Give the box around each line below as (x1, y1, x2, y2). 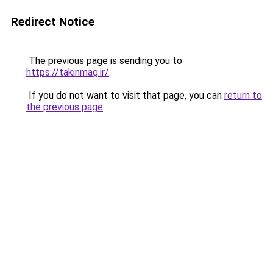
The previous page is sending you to (26, 55, 182, 66)
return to (224, 90, 262, 101)
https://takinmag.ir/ (26, 66, 109, 78)
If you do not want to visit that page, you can (26, 90, 224, 101)
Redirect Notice (11, 15, 94, 29)
